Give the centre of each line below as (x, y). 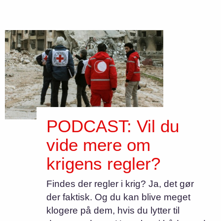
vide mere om (99, 145)
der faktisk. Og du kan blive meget (119, 197)
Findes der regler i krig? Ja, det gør (120, 184)
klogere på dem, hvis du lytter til (113, 211)
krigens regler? (104, 164)
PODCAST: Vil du (113, 126)
